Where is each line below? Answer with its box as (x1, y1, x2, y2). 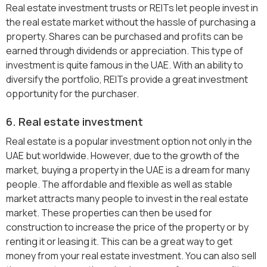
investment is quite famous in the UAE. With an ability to (6, 58, 243, 72)
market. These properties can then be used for (6, 206, 212, 220)
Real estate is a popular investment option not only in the (6, 135, 252, 148)
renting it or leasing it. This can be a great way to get (6, 235, 232, 249)
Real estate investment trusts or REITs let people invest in (6, 1, 258, 15)
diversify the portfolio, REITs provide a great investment (6, 73, 248, 86)
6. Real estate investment (6, 114, 143, 129)
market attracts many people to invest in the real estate (6, 192, 249, 206)
